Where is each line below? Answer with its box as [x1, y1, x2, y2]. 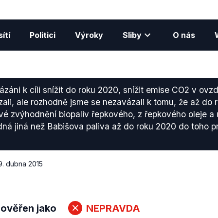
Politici [29, 30, 55, 40]
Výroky [74, 30, 103, 40]
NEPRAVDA [86, 202, 140, 214]
